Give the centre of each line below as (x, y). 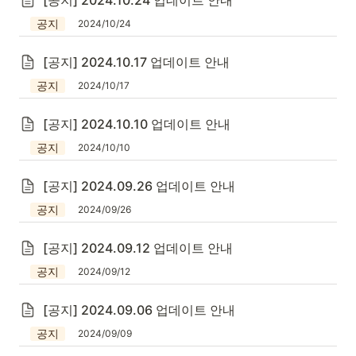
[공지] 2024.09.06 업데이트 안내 (139, 310)
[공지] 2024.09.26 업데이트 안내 (139, 186)
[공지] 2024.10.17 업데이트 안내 (136, 62)
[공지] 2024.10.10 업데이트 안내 (137, 124)
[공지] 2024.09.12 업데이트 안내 (138, 248)
